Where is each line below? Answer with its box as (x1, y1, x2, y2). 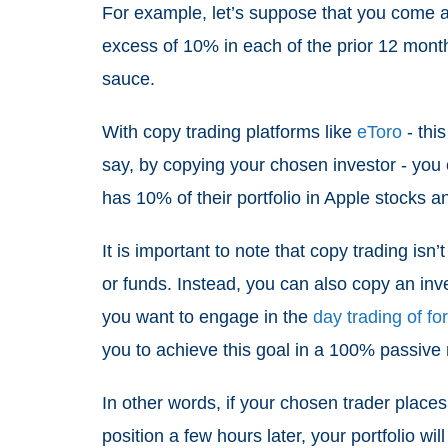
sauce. (102, 69, 160, 89)
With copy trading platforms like (102, 122, 357, 142)
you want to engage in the (102, 307, 313, 327)
